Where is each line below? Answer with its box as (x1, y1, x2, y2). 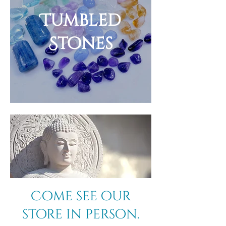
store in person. (22, 206, 140, 223)
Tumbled (40, 10, 121, 32)
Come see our (30, 188, 131, 205)
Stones (48, 33, 113, 55)
